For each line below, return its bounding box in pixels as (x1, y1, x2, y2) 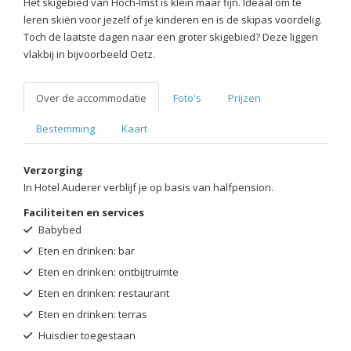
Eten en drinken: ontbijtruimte (36, 265, 179, 280)
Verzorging (24, 163, 83, 178)
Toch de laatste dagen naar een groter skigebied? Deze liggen (24, 30, 318, 45)
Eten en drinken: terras (36, 307, 147, 322)
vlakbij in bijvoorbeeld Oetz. (24, 47, 155, 62)
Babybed (36, 223, 81, 237)
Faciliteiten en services (24, 205, 144, 220)
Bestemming (36, 121, 95, 136)
